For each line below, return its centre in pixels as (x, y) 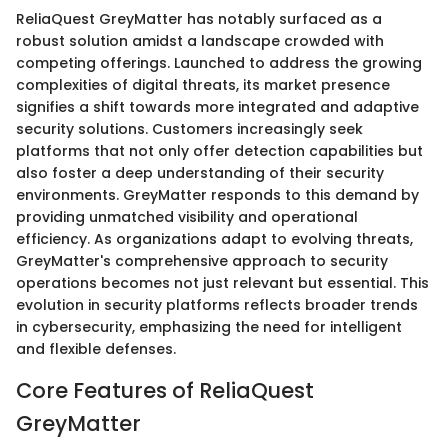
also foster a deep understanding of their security (200, 173)
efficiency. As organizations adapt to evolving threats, (214, 239)
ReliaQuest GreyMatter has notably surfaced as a (199, 19)
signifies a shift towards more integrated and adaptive (217, 107)
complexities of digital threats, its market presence (203, 85)
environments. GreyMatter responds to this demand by (217, 195)
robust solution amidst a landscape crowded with (200, 41)
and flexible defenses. (96, 349)
